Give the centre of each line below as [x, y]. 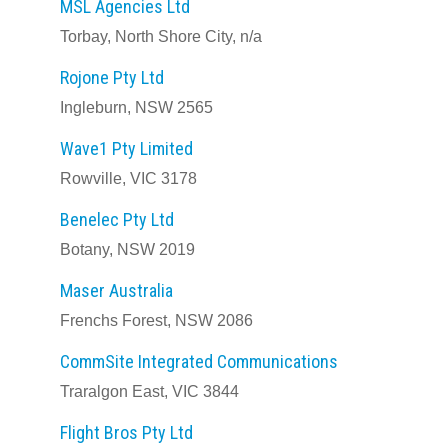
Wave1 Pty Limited [126, 148]
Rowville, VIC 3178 [128, 178]
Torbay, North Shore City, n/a [161, 36]
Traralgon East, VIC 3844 [149, 391]
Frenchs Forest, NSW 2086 [156, 320]
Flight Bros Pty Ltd [126, 432]
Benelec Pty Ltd [117, 219]
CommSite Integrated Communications [199, 361]
